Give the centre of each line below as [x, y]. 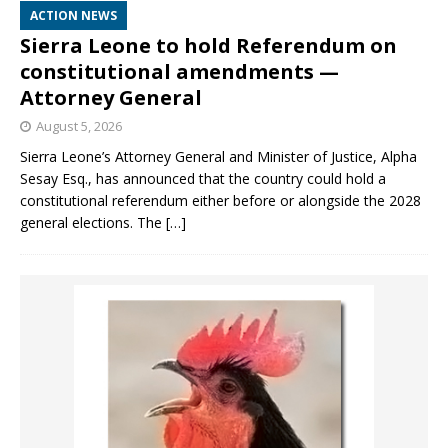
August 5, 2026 [79, 126]
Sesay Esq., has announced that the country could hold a [203, 179]
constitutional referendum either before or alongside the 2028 [220, 201]
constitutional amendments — [179, 72]
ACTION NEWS [73, 16]
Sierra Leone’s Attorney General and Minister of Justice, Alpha [218, 157]
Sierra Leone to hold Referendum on [208, 46]
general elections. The [93, 223]
